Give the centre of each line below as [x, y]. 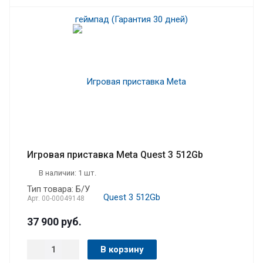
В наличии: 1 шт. [68, 173]
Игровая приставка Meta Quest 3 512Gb [115, 154]
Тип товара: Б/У [58, 189]
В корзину [122, 249]
